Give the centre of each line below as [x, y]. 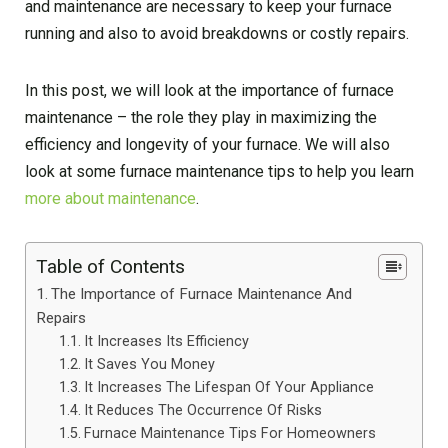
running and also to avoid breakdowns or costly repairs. [217, 33]
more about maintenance [110, 198]
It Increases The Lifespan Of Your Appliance [228, 387]
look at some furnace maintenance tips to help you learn [219, 171]
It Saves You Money [149, 364]
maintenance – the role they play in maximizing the [201, 117]
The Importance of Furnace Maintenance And [202, 293]
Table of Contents [110, 266]
